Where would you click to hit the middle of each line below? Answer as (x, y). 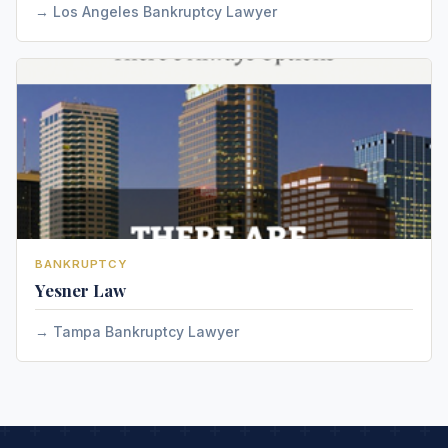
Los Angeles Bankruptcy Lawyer (165, 11)
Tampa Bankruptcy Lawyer (146, 331)
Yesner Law (80, 290)
